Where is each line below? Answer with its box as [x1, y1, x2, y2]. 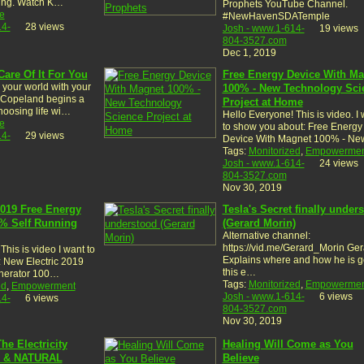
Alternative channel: [222, 229, 310, 241]
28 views [24, 20, 64, 32]
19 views [318, 22, 358, 34]
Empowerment [11, 279, 76, 292]
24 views [318, 157, 358, 169]
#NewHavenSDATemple [222, 10, 330, 22]
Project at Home [222, 95, 303, 108]
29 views [24, 129, 64, 141]
